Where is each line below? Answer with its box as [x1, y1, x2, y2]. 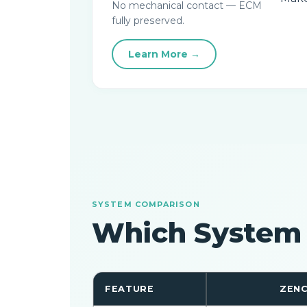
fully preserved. [112, 15, 184, 26]
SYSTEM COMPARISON [92, 199, 200, 209]
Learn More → [128, 49, 200, 60]
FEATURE [105, 284, 154, 294]
